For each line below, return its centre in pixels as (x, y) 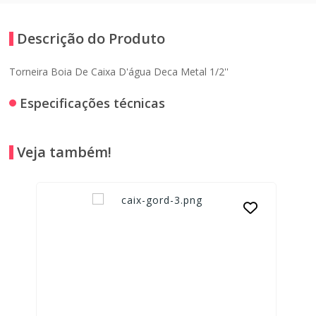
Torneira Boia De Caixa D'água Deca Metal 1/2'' (119, 71)
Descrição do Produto (91, 38)
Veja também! (65, 152)
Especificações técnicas (93, 103)
